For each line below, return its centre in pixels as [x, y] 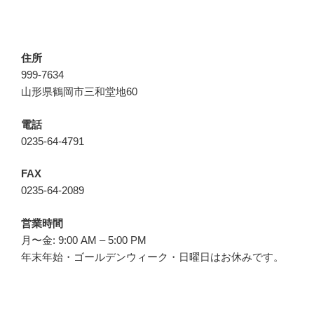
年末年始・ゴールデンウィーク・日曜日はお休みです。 [152, 257]
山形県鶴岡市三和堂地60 [79, 92]
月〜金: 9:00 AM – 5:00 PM [84, 240]
